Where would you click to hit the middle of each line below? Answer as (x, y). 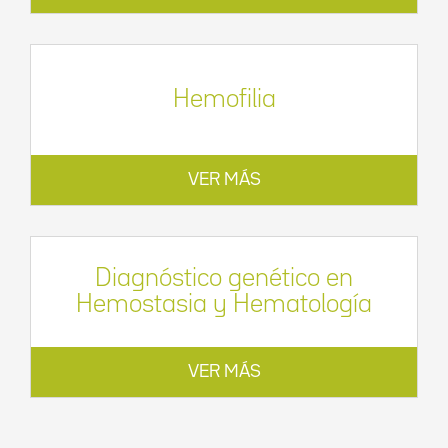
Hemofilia (224, 99)
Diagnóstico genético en (224, 278)
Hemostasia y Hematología (224, 304)
